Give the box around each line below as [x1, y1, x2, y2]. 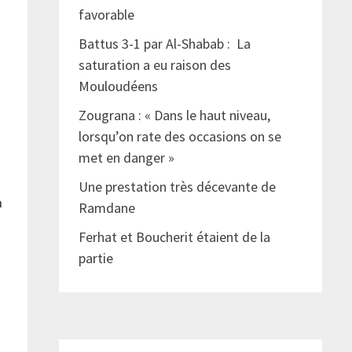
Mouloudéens [78, 77, 158, 96]
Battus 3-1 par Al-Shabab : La [78, 35, 251, 53]
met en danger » [78, 148, 178, 167]
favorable [78, 5, 134, 24]
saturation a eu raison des [78, 56, 231, 75]
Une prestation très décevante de [78, 178, 276, 196]
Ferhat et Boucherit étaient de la [78, 228, 270, 247]
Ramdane [78, 199, 135, 218]
